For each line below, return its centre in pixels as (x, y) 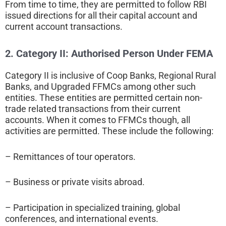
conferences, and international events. (82, 219)
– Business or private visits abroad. (75, 182)
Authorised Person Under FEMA (142, 53)
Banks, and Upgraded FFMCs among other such (100, 86)
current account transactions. (64, 26)
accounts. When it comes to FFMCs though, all (98, 120)
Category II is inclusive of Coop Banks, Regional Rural (110, 75)
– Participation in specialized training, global (93, 208)
